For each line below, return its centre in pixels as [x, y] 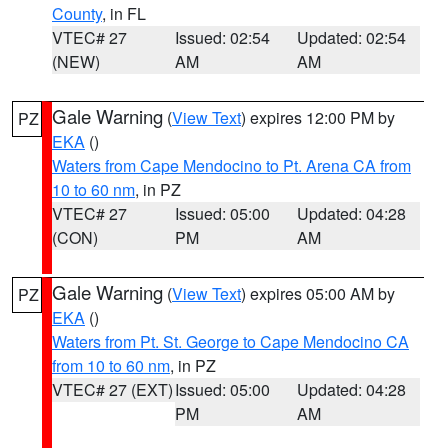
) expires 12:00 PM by [318, 117]
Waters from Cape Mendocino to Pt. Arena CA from [231, 165]
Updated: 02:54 [352, 37]
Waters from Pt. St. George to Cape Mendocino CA [230, 341]
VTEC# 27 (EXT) [112, 389]
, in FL [124, 13]
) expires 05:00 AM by [318, 293]
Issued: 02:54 [222, 37]
